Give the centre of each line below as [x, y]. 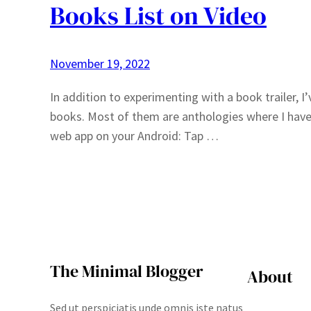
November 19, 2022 [100, 63]
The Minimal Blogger [127, 271]
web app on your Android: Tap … [134, 135]
